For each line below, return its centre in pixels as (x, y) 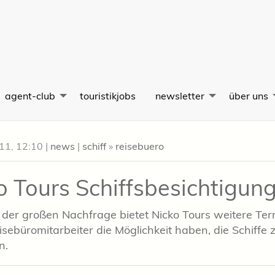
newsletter (180, 95)
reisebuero (140, 146)
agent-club (30, 95)
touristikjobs (108, 95)
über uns (249, 95)
